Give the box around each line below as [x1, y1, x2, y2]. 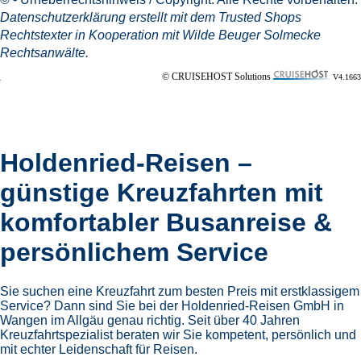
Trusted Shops [218, 10, 301, 25]
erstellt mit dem [126, 10, 218, 25]
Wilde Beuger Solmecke [182, 28, 321, 43]
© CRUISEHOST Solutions [162, 71, 273, 83]
